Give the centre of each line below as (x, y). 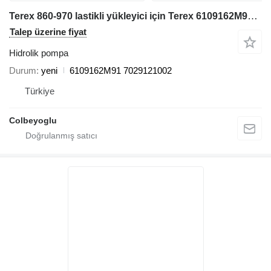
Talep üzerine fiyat (48, 31)
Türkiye (40, 91)
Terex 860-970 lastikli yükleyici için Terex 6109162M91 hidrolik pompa (253, 16)
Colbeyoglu (33, 120)
